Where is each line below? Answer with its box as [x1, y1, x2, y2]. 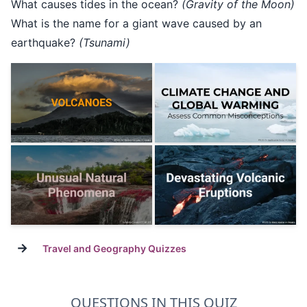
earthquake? [11, 36, 79, 50]
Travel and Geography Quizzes [42, 243, 186, 254]
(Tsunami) [79, 36, 130, 50]
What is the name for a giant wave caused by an [11, 16, 262, 31]
